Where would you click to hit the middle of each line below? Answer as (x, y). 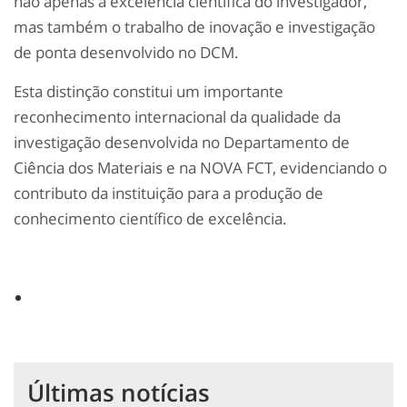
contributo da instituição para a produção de (169, 194)
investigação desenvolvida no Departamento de (182, 143)
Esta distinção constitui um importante (149, 92)
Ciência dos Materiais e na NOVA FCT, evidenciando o (200, 168)
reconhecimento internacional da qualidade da (177, 117)
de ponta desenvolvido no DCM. (126, 53)
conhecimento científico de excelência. (150, 219)
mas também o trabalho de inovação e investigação (194, 27)
